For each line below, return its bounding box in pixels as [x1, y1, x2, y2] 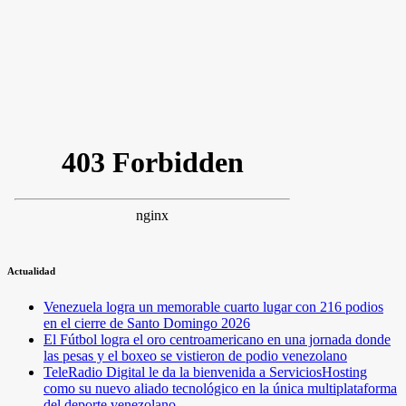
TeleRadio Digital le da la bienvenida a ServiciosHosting [43, 363, 367, 380]
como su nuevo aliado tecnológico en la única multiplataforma [43, 380, 397, 396]
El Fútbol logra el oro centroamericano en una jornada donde [43, 331, 391, 347]
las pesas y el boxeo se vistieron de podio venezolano [43, 347, 347, 363]
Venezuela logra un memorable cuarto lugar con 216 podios [43, 298, 383, 314]
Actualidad [7, 265, 55, 276]
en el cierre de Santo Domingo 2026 [43, 314, 250, 331]
